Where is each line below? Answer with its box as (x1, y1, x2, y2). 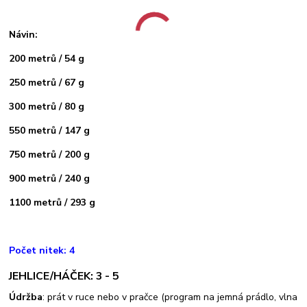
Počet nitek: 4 (9, 243, 75, 257)
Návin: (9, 27, 38, 41)
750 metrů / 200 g (9, 147, 90, 161)
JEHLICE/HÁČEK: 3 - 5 (9, 269, 119, 284)
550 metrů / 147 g (9, 123, 90, 137)
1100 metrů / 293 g (9, 195, 96, 209)
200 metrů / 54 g (9, 51, 85, 65)
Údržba (9, 291, 43, 304)
